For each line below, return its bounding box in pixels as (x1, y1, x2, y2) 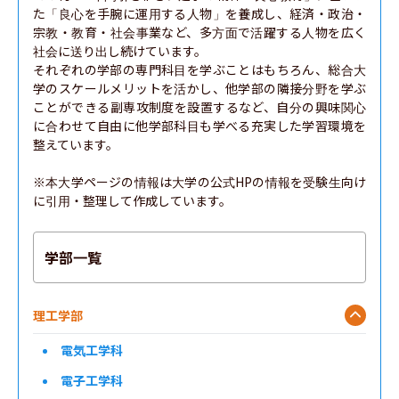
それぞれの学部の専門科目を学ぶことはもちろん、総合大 (33, 61, 366, 78)
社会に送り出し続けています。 (33, 42, 207, 60)
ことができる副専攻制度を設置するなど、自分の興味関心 (33, 98, 366, 116)
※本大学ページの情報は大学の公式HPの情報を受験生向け (33, 173, 366, 191)
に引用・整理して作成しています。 (33, 191, 232, 209)
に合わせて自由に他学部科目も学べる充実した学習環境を (33, 117, 366, 134)
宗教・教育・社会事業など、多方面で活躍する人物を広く (33, 23, 366, 41)
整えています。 (33, 135, 118, 153)
